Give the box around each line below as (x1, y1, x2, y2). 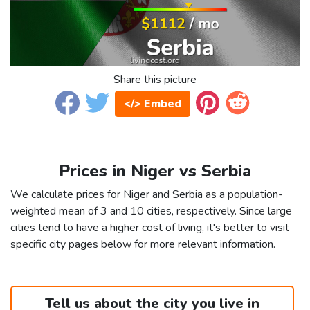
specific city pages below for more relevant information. (10, 237, 275, 253)
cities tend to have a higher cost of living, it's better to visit (10, 220, 289, 236)
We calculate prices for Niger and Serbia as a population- (10, 187, 283, 203)
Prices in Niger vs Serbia (59, 160, 251, 183)
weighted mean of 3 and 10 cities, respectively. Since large (10, 203, 292, 219)
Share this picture (113, 72, 197, 88)
